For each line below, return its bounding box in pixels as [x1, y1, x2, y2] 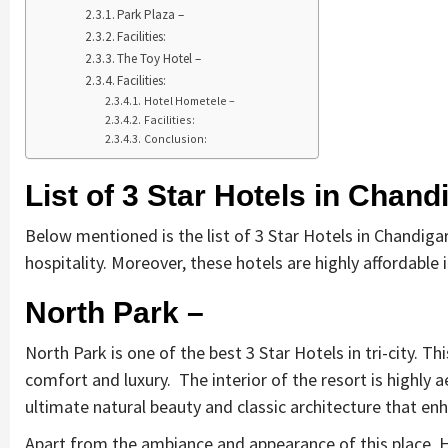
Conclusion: [143, 130, 207, 146]
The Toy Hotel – [117, 49, 202, 67]
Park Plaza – [117, 5, 185, 23]
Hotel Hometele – [143, 92, 235, 108]
